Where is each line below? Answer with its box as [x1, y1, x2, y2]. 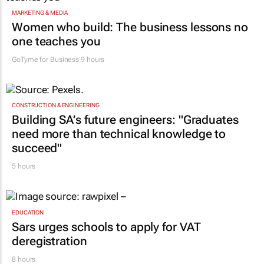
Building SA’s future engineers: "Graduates [12, 113, 239, 127]
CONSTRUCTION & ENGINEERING [12, 102, 100, 109]
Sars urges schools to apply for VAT [12, 219, 201, 234]
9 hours [79, 55, 105, 64]
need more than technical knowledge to [12, 127, 226, 141]
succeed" [12, 141, 62, 156]
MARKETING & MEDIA [12, 9, 68, 16]
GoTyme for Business [12, 55, 80, 64]
